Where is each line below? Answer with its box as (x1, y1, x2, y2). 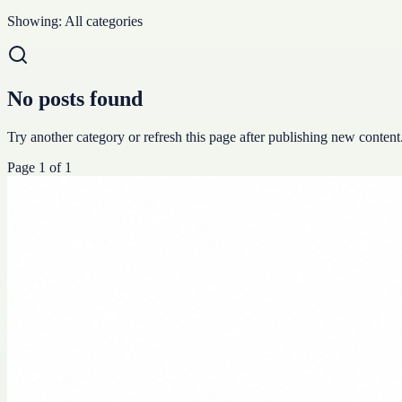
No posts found (7, 86, 143, 110)
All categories (65, 13, 143, 29)
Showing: (7, 13, 65, 29)
